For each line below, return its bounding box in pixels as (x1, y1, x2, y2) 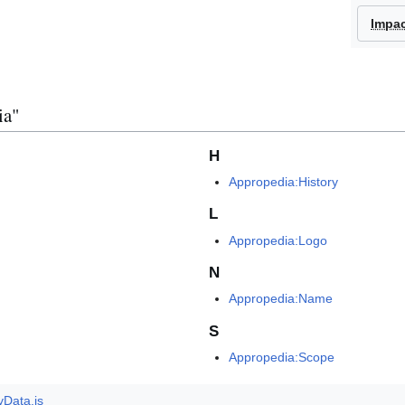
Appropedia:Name (229, 291, 334, 306)
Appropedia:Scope (229, 350, 335, 365)
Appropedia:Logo (229, 232, 328, 248)
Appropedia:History (229, 174, 339, 189)
